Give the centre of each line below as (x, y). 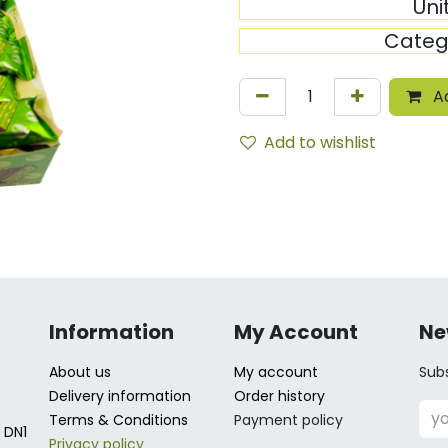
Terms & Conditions (118, 420)
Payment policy (288, 420)
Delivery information (120, 396)
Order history (279, 396)
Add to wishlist (320, 142)
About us (80, 372)
